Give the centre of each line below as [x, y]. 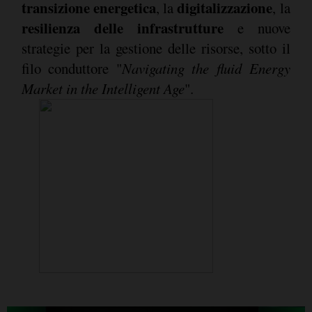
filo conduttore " [71, 68]
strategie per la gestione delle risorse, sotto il [156, 48]
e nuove [257, 28]
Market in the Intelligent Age [103, 88]
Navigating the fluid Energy [206, 68]
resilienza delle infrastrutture [122, 28]
